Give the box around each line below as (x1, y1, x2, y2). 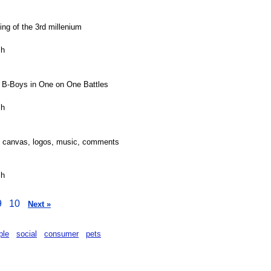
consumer (44, 229, 79, 238)
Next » (28, 200, 51, 209)
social (16, 229, 37, 238)
